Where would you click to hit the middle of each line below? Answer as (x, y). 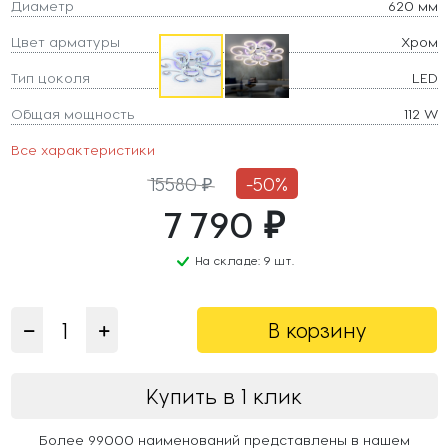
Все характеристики (82, 149)
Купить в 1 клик (224, 395)
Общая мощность (72, 113)
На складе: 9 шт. (242, 259)
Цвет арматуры (65, 41)
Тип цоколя (50, 77)
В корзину (317, 329)
